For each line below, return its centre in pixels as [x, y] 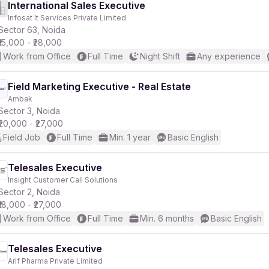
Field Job [22, 137]
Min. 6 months [167, 218]
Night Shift [160, 56]
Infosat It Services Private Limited [67, 18]
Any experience [229, 56]
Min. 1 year [130, 137]
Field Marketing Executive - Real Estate [99, 86]
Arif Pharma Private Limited [55, 261]
